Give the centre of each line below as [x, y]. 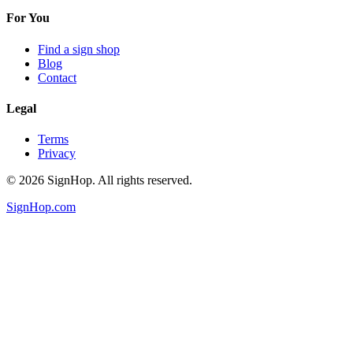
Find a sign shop [79, 49]
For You [28, 18]
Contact [57, 77]
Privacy [57, 154]
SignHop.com [41, 207]
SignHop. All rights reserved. [118, 180]
